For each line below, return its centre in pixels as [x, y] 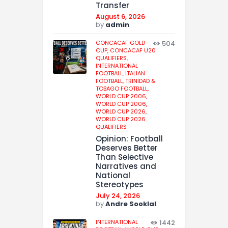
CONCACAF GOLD [120, 42]
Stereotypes [120, 185]
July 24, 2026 [118, 196]
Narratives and [126, 166]
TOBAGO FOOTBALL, [122, 88]
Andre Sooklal [131, 204]
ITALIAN [135, 73]
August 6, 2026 [120, 16]
